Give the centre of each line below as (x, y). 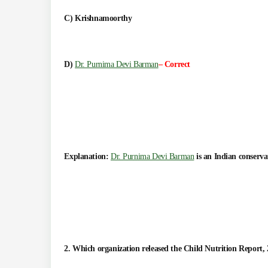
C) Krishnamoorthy (98, 19)
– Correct (174, 65)
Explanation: (87, 157)
